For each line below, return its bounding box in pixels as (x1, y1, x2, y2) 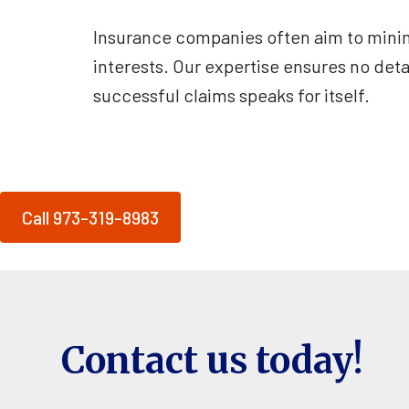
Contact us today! (61, 337, 364, 383)
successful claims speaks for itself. (93, 83, 370, 106)
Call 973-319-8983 (22, 205, 159, 228)
